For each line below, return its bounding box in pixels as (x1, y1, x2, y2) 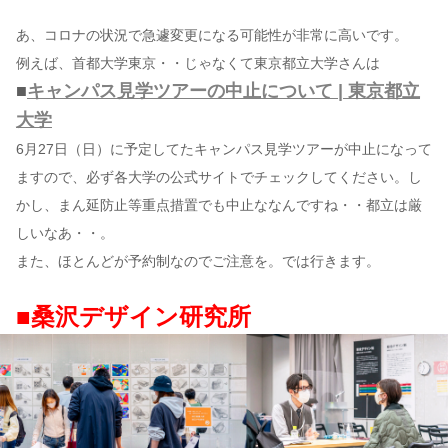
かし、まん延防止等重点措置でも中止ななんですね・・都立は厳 (16, 197, 422, 214)
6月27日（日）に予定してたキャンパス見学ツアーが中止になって (16, 141, 432, 158)
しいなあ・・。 (16, 225, 114, 242)
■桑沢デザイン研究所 (16, 303, 251, 331)
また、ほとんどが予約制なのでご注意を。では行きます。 (16, 253, 380, 270)
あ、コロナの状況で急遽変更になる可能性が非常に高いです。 (16, 27, 408, 44)
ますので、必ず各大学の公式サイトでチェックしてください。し (16, 169, 422, 186)
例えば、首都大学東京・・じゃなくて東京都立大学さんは (16, 55, 380, 72)
